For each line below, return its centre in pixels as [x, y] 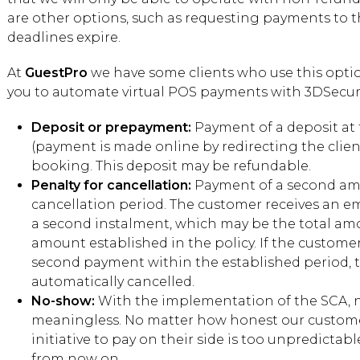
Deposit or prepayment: [111, 127]
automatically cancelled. [113, 282]
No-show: [63, 301]
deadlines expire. [64, 37]
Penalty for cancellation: [111, 185]
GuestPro [56, 73]
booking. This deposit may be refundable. [171, 166]
